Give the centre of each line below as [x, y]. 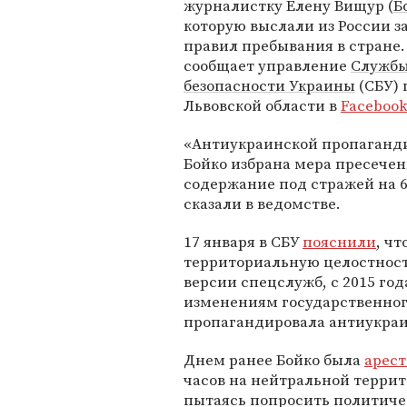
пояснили [339, 242]
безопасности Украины [269, 85]
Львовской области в [262, 105]
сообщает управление [267, 65]
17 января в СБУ [243, 242]
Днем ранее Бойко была [274, 360]
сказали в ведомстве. [262, 203]
